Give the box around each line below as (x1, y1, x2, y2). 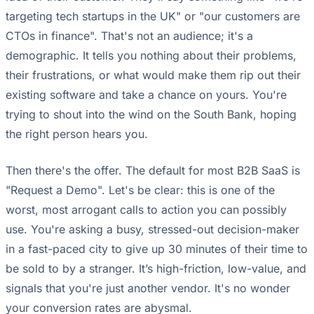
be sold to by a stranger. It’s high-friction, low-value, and (6, 261, 306, 276)
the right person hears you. (6, 127, 148, 142)
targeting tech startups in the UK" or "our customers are (6, 9, 300, 24)
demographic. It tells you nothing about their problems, (6, 48, 296, 63)
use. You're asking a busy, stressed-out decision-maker (6, 222, 299, 237)
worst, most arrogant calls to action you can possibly (6, 203, 287, 217)
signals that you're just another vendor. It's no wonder (6, 281, 290, 296)
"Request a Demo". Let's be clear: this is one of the (6, 183, 275, 198)
